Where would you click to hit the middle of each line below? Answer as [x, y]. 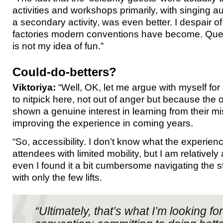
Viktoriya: [34, 87]
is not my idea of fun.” [58, 46]
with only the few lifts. [57, 177]
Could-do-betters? [64, 72]
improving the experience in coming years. [103, 123]
